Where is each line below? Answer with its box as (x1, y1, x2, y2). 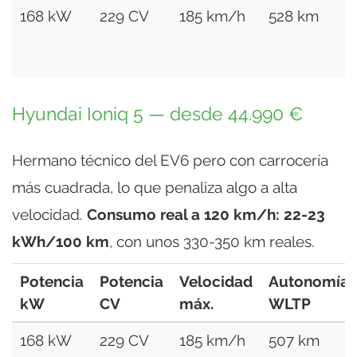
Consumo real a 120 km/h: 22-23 (87, 205, 325, 223)
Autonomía (269, 272, 349, 290)
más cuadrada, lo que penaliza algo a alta (12, 178, 297, 196)
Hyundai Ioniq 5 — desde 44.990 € (12, 103, 303, 124)
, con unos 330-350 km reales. (109, 232, 315, 250)
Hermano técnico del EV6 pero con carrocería (12, 151, 328, 169)
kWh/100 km (12, 232, 109, 250)
